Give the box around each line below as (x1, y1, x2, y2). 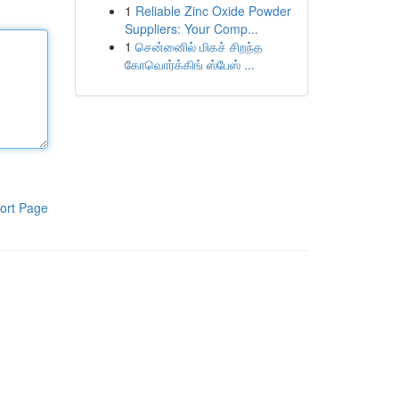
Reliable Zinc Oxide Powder (134, 2, 291, 20)
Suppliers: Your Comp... (124, 20, 258, 37)
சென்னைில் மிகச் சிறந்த (134, 37, 263, 55)
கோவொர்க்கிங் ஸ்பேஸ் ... (124, 55, 255, 73)
